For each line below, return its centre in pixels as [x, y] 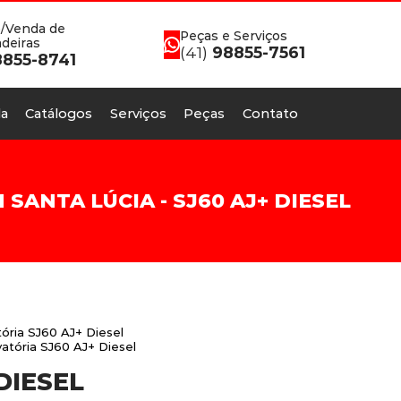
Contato [270, 114]
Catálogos [59, 114]
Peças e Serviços [233, 35]
